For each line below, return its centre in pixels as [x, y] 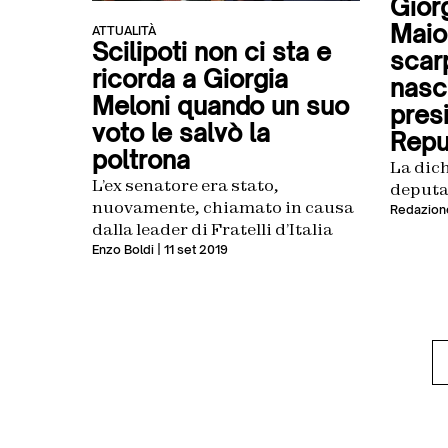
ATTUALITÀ [124, 31]
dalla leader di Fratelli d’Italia [212, 229]
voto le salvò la [181, 133]
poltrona [141, 160]
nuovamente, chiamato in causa [223, 207]
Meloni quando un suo [220, 106]
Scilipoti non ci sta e [211, 52]
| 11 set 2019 [191, 250]
